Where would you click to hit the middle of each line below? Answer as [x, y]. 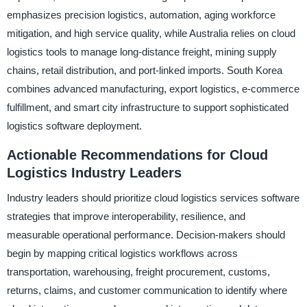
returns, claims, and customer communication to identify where [147, 290]
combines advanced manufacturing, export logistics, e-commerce [153, 89]
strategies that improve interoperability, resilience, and [126, 216]
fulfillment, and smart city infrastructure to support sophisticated [147, 108]
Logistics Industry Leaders [94, 173]
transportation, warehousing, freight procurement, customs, [138, 271]
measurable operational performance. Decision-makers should [146, 234]
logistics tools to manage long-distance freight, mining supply [142, 52]
